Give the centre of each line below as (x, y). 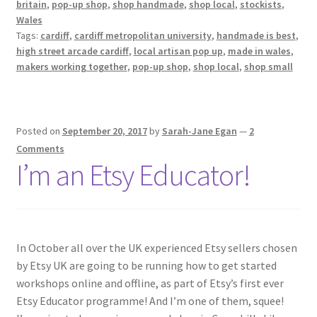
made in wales (259, 51)
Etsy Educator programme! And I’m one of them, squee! (150, 300)
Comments (40, 149)
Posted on (39, 131)
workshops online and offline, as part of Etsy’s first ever (150, 283)
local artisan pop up (178, 51)
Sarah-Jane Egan (199, 131)
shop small (268, 66)
